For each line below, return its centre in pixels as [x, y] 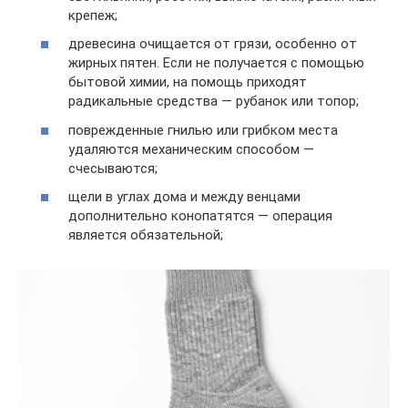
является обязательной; [146, 235]
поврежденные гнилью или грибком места [203, 130]
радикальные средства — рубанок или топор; [214, 102]
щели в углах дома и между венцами [184, 197]
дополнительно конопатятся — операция [200, 216]
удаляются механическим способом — [191, 149]
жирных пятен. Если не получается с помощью [216, 63]
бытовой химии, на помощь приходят [188, 82]
